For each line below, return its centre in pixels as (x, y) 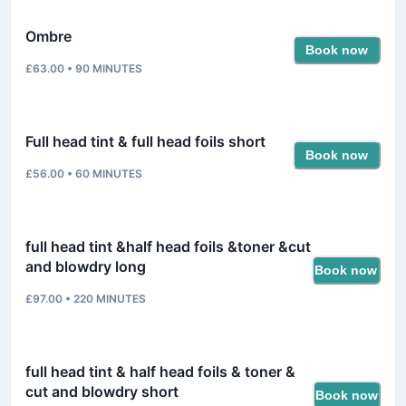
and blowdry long (86, 266)
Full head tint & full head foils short (145, 141)
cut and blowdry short (102, 391)
